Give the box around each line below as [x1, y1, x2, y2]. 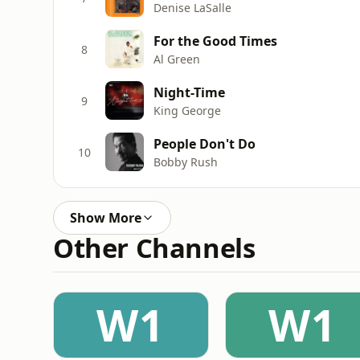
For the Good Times [153, 31, 277, 50]
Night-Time [153, 83, 225, 101]
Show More [70, 209, 141, 227]
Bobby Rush [153, 153, 218, 170]
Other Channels [53, 230, 256, 266]
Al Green [153, 51, 200, 67]
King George [153, 102, 221, 118]
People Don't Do [153, 134, 256, 153]
